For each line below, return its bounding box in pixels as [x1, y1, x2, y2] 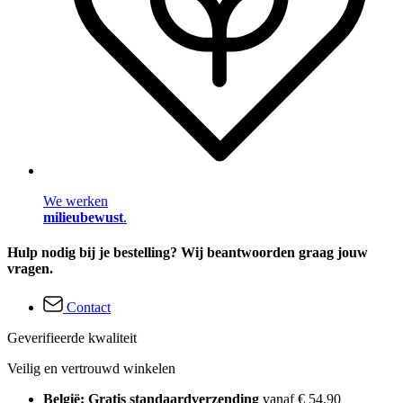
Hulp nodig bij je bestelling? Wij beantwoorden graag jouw [7, 244, 368, 260]
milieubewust [43, 209, 123, 225]
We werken [43, 193, 108, 209]
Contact [67, 300, 111, 316]
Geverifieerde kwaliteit [7, 330, 137, 346]
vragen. [7, 260, 53, 276]
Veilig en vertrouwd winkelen [7, 361, 175, 377]
